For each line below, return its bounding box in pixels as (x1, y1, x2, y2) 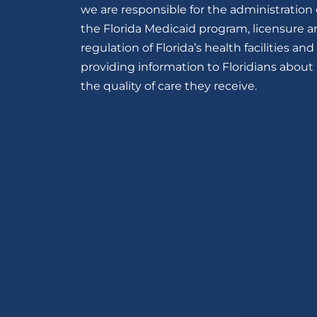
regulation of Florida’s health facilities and (81, 41, 314, 54)
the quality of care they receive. (81, 79, 257, 93)
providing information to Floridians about (81, 60, 313, 74)
